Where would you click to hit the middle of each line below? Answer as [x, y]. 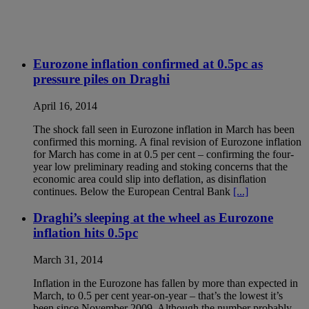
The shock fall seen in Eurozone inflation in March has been [164, 129]
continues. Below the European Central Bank [133, 191]
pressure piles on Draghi [101, 79]
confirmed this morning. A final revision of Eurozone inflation [167, 141]
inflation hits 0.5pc [86, 233]
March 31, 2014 [68, 260]
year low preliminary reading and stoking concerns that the [160, 166]
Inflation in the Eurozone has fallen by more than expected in [166, 283]
